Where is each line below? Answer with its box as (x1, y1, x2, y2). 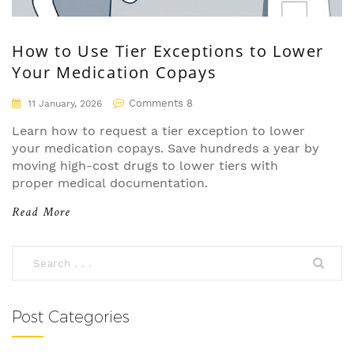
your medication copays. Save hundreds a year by (12, 141, 319, 156)
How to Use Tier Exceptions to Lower (12, 40, 324, 62)
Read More (12, 207, 71, 220)
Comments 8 (129, 97, 193, 110)
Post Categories (12, 307, 130, 327)
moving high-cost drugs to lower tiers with (12, 158, 278, 174)
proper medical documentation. (12, 175, 208, 191)
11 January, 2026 (24, 98, 102, 110)
